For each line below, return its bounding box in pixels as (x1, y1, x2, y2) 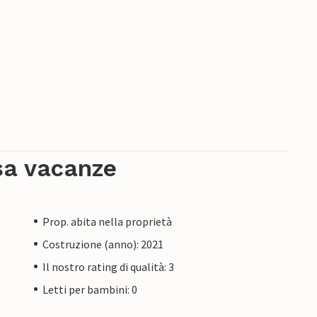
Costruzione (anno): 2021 (42, 236, 163, 251)
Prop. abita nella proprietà (42, 214, 172, 229)
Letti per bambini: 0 (42, 282, 137, 296)
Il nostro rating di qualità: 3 (42, 259, 174, 274)
